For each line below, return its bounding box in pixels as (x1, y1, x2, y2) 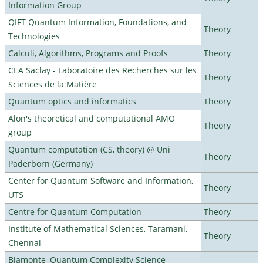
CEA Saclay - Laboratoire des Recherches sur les (8, 64, 197, 76)
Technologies (8, 30, 60, 42)
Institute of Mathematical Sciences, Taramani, (8, 222, 187, 234)
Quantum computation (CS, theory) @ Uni (8, 143, 170, 155)
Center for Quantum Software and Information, (8, 174, 193, 186)
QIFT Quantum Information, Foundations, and (8, 16, 187, 28)
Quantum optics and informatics (8, 95, 136, 107)
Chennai (8, 237, 41, 248)
